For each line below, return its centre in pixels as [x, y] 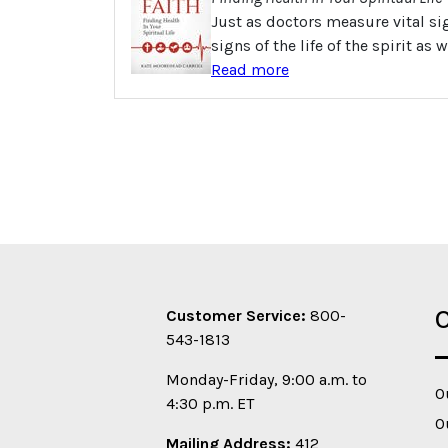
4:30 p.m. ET [210, 403]
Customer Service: [236, 315]
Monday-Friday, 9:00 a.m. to [266, 379]
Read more [250, 69]
